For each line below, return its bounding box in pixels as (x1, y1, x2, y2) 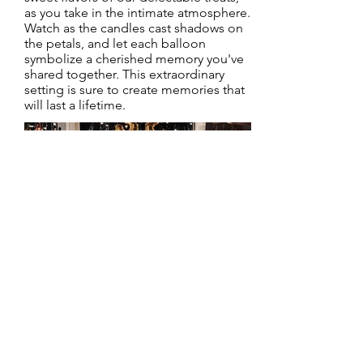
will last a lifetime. (24, 97, 126, 113)
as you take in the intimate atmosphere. (24, 5, 250, 20)
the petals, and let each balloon (24, 36, 206, 51)
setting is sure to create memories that (24, 82, 245, 97)
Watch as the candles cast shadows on (24, 20, 243, 36)
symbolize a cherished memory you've (24, 51, 244, 66)
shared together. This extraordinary (24, 66, 224, 82)
